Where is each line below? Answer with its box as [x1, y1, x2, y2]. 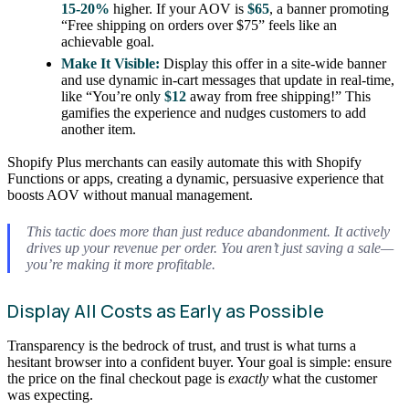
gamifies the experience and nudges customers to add [61, 105, 367, 121]
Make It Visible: [61, 56, 161, 72]
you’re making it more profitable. [26, 257, 215, 273]
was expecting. [7, 387, 93, 404]
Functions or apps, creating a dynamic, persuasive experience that [7, 170, 383, 186]
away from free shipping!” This [186, 89, 372, 105]
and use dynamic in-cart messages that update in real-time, [61, 72, 395, 89]
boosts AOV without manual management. [7, 186, 253, 203]
